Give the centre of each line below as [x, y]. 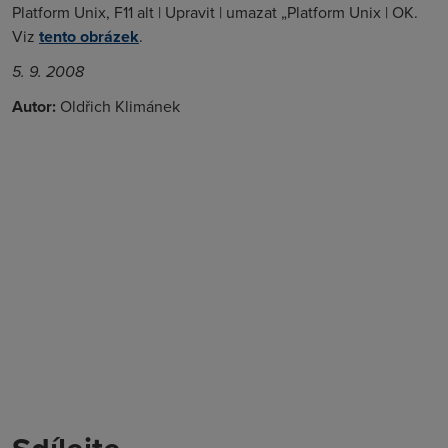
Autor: [34, 106]
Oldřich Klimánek [118, 106]
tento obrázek [89, 36]
